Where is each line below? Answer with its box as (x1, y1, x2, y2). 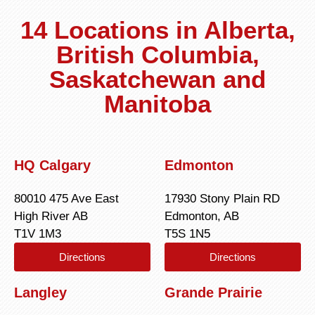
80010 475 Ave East (14, 192, 119, 206)
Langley (14, 285, 67, 301)
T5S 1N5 (165, 227, 210, 241)
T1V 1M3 (14, 227, 61, 241)
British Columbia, (56, 41, 259, 69)
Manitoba (104, 90, 211, 118)
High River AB (14, 210, 88, 224)
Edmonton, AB (165, 210, 246, 224)
